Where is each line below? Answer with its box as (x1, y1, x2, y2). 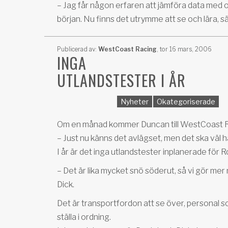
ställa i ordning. (57, 212, 111, 222)
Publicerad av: (57, 45, 98, 53)
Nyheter (121, 97, 149, 106)
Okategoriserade (157, 97, 215, 106)
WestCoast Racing (98, 45, 157, 53)
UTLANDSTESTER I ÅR (57, 69, 186, 92)
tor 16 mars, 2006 (158, 45, 212, 53)
